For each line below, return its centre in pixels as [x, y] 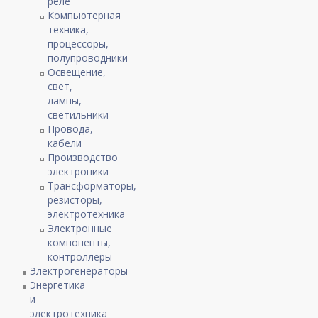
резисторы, [75, 200]
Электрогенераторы [79, 271]
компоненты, [79, 243]
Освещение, [77, 72]
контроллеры [80, 257]
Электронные [80, 229]
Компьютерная [84, 16]
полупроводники [88, 58]
